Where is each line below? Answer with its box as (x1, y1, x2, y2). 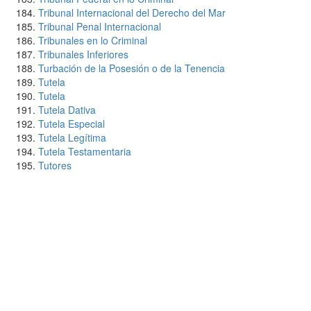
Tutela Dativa (38, 103, 96, 117)
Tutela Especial (38, 117, 105, 131)
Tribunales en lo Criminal (38, 33, 147, 47)
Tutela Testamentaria (38, 144, 131, 158)
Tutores (38, 158, 72, 172)
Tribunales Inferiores (38, 47, 128, 61)
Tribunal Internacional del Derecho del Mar (38, 6, 226, 19)
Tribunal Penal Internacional (38, 19, 161, 33)
